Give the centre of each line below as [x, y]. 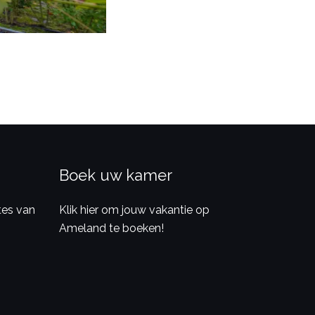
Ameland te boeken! [111, 228]
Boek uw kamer [115, 175]
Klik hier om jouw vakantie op [134, 210]
